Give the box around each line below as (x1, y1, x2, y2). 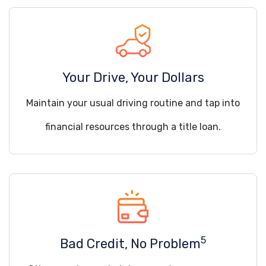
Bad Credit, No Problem (60, 236, 201, 252)
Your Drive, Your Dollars (62, 69, 204, 85)
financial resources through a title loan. (45, 121, 221, 132)
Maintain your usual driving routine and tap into (26, 97, 240, 109)
